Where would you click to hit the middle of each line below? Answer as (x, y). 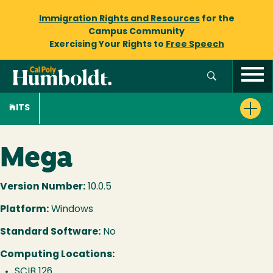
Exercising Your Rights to (107, 45)
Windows (71, 210)
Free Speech (195, 45)
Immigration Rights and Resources (119, 19)
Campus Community (136, 32)
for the (217, 19)
